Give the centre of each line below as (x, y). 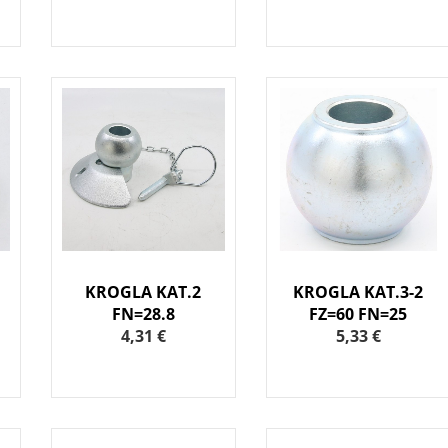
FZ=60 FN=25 (358, 314)
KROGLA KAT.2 (143, 292)
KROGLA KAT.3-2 (358, 292)
